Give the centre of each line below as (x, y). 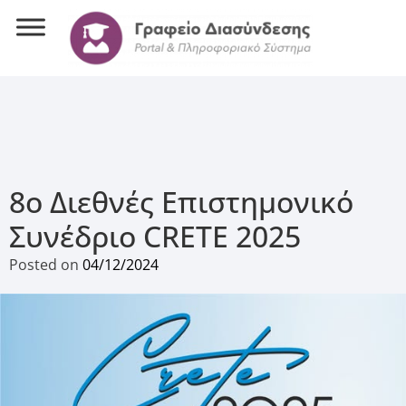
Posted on (46, 264)
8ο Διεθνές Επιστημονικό (181, 201)
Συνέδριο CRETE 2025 (155, 236)
